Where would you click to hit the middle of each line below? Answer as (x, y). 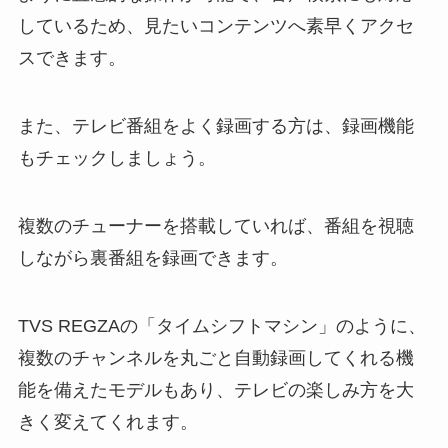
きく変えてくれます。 (107, 421)
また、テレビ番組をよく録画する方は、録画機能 (215, 126)
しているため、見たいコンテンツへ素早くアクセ (215, 26)
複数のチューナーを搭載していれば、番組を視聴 (215, 225)
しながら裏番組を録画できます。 (152, 257)
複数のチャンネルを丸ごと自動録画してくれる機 (215, 357)
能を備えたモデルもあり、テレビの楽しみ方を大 (215, 389)
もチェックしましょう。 (116, 158)
